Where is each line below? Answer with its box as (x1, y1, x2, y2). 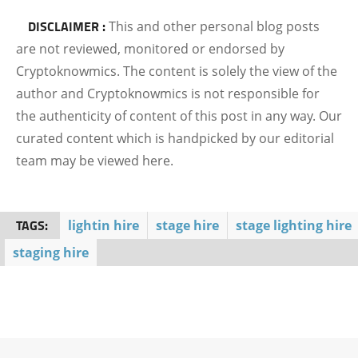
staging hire (13, 244, 89, 261)
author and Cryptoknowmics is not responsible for (16, 85, 320, 102)
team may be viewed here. (16, 152, 173, 169)
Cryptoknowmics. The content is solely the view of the (16, 62, 337, 80)
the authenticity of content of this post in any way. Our (16, 107, 342, 125)
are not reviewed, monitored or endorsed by (16, 40, 284, 58)
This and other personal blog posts (109, 18, 320, 35)
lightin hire (68, 217, 139, 234)
